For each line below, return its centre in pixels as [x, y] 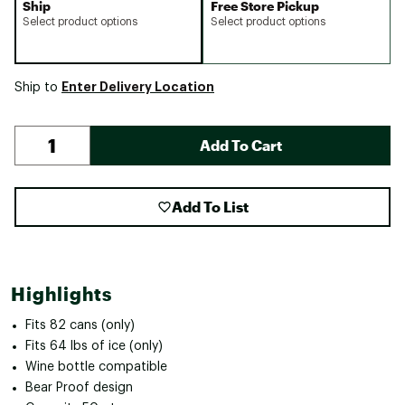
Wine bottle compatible [96, 367]
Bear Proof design [79, 387]
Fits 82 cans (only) [80, 325]
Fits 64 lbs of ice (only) [94, 346]
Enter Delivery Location [138, 86]
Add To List [210, 206]
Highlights [61, 293]
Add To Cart [240, 145]
